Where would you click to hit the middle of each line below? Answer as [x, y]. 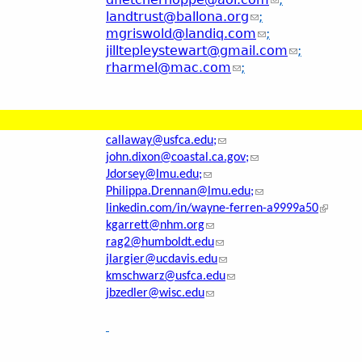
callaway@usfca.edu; [161, 141]
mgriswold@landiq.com [181, 34]
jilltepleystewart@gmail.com [197, 51]
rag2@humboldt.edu [160, 243]
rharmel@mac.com [168, 68]
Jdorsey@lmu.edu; [154, 175]
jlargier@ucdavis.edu [162, 260]
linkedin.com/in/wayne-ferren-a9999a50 [212, 209]
